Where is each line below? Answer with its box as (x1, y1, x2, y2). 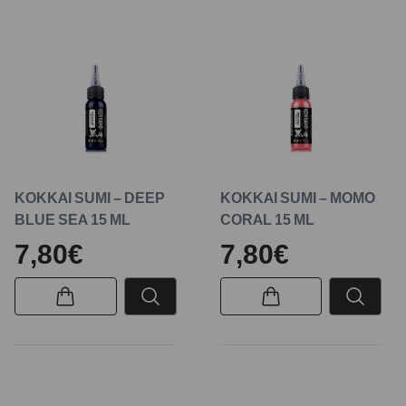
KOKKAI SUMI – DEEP (14, 188, 165, 207)
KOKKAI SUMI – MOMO (219, 188, 375, 207)
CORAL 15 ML (219, 209, 314, 228)
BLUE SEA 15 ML (14, 209, 130, 228)
